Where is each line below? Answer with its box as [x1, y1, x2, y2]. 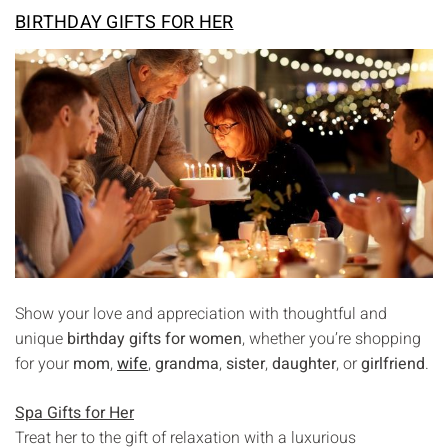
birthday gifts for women [67, 326, 242, 351]
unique [15, 326, 67, 351]
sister [226, 351, 265, 376]
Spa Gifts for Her [15, 400, 134, 425]
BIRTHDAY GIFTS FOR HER [15, 8, 234, 36]
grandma [155, 351, 219, 376]
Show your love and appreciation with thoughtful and [15, 301, 387, 326]
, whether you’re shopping [242, 326, 421, 351]
